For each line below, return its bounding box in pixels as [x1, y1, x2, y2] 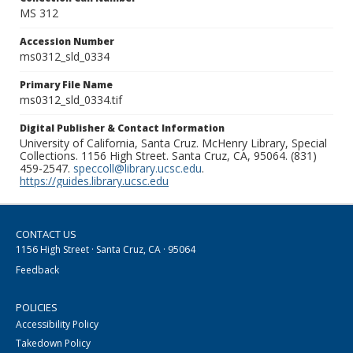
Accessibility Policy [16, 318, 98, 332]
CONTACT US [16, 227, 76, 242]
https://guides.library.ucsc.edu [20, 173, 169, 189]
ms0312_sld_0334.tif [20, 92, 122, 108]
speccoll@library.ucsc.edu [73, 161, 202, 176]
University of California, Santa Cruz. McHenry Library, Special [20, 136, 327, 151]
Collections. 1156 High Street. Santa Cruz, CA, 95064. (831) [20, 148, 317, 164]
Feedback [16, 263, 59, 277]
